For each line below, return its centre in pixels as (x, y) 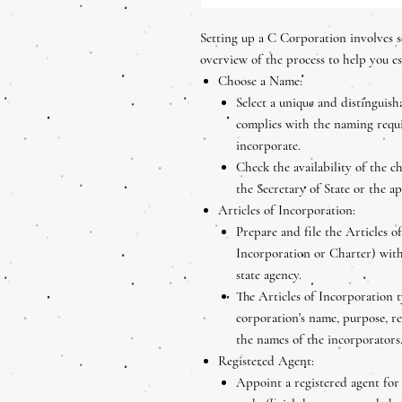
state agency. (269, 274)
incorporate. (268, 145)
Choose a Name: (260, 80)
